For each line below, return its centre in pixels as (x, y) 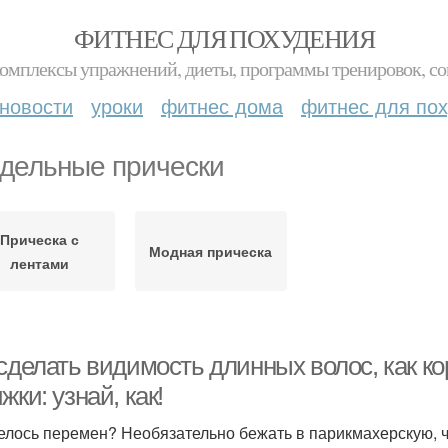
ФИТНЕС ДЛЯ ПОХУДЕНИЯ (224, 38)
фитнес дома (222, 105)
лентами (40, 263)
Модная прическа (211, 251)
